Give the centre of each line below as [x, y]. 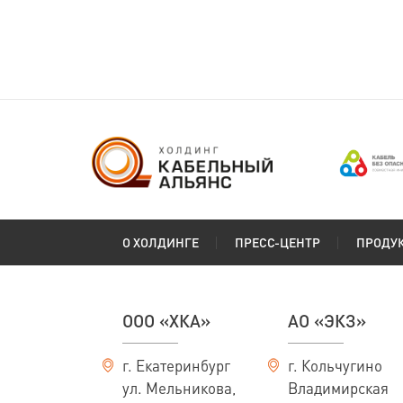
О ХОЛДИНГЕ [161, 242]
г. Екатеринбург [176, 365]
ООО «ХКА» [166, 321]
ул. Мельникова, [179, 388]
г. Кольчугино [335, 365]
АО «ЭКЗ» [327, 321]
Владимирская [338, 388]
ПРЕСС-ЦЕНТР [278, 242]
